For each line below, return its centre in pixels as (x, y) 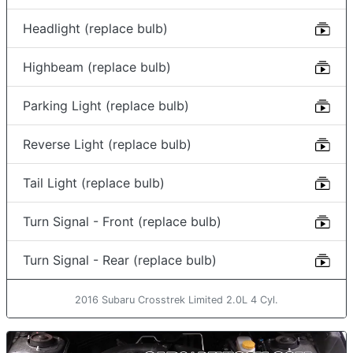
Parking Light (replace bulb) (106, 106)
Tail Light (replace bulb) (94, 183)
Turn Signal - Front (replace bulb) (122, 222)
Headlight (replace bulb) (95, 29)
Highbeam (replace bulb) (97, 67)
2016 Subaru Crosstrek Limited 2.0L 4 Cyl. (176, 300)
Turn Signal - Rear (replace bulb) (120, 260)
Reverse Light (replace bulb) (107, 145)
